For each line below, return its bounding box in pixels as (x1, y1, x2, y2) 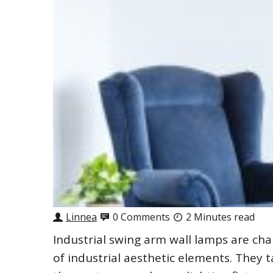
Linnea (66, 210, 97, 224)
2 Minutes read (186, 210, 255, 224)
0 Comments (113, 210, 170, 224)
